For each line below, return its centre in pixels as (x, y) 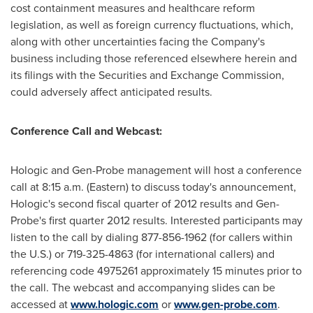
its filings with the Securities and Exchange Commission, (147, 75)
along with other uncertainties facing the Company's (138, 42)
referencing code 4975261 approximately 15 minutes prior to (156, 271)
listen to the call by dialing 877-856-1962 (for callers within (152, 237)
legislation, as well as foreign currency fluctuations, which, (152, 25)
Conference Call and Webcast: (86, 131)
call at (26, 187)
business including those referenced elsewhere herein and (154, 58)
